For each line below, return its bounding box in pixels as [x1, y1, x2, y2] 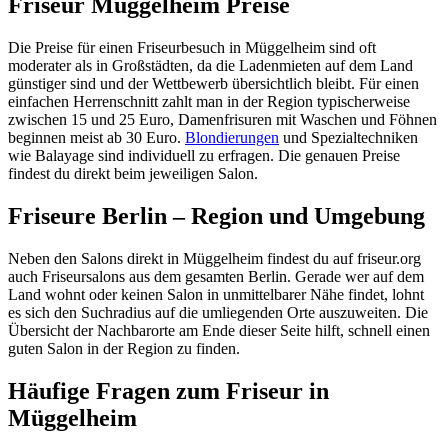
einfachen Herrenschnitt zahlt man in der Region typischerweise [8, 93, 410, 110]
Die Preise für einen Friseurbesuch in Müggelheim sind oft [8, 39, 376, 56]
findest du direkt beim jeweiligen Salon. [8, 165, 258, 182]
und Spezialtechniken [279, 129, 418, 146]
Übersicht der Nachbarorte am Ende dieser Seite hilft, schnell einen [8, 321, 430, 339]
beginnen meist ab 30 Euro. [8, 129, 185, 146]
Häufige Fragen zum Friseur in [8, 377, 329, 404]
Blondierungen [185, 129, 279, 146]
